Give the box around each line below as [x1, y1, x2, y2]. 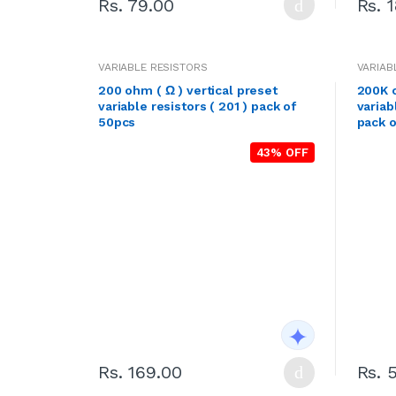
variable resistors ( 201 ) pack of [98, 99, 297, 114]
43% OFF [255, 146, 308, 160]
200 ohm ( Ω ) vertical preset [98, 83, 278, 98]
